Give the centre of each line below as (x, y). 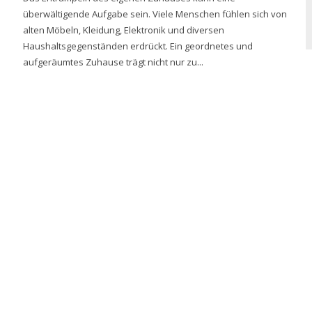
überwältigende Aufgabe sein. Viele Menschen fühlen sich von (155, 14)
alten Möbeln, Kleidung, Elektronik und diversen (124, 30)
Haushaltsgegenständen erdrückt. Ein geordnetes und (138, 46)
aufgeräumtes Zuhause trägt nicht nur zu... (114, 62)
